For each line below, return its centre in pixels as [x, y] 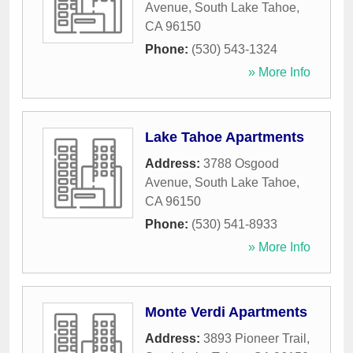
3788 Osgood [241, 164]
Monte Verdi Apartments [226, 312]
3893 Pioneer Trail [255, 339]
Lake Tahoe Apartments [225, 137]
